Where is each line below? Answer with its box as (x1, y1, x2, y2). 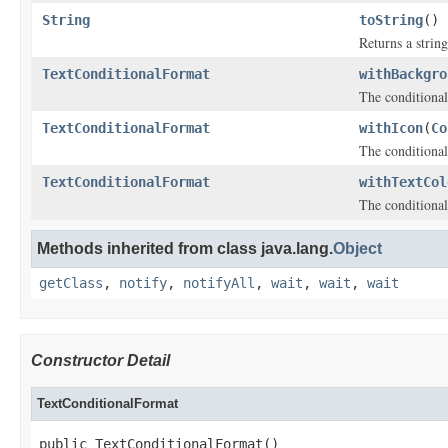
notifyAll (183, 275, 255, 291)
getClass (39, 275, 103, 291)
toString (359, 12, 423, 28)
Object (333, 240, 382, 257)
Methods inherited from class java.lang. (37, 240, 333, 257)
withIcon (359, 120, 423, 136)
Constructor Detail (31, 352, 170, 369)
